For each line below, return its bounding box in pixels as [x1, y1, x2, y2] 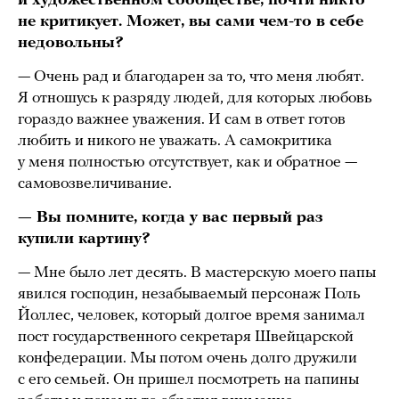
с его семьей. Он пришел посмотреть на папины [18, 371, 359, 389]
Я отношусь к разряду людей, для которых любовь [18, 90, 372, 108]
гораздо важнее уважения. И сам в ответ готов [18, 111, 346, 129]
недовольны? [18, 35, 124, 53]
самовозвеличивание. [18, 175, 172, 193]
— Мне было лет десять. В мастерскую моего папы [18, 265, 376, 282]
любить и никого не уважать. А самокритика [18, 133, 332, 151]
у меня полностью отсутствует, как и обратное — [18, 154, 357, 172]
